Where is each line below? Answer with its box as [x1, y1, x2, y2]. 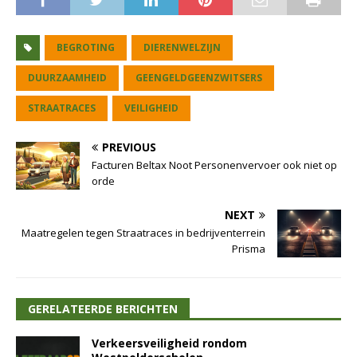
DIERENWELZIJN [143, 40, 221, 54]
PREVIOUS [102, 139, 156, 155]
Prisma [232, 241, 265, 256]
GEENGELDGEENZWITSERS [135, 70, 262, 84]
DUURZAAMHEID [28, 70, 107, 84]
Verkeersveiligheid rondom [92, 335, 247, 351]
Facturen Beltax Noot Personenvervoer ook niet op [92, 157, 337, 172]
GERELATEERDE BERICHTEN [28, 300, 178, 316]
